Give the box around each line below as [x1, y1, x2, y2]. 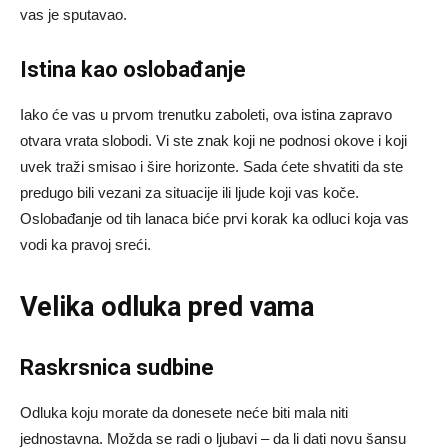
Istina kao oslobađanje [20, 56, 246, 82]
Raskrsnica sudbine [20, 354, 214, 380]
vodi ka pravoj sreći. [20, 235, 151, 253]
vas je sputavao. [20, 5, 127, 23]
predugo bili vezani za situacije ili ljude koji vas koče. [20, 183, 359, 201]
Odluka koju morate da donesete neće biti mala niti [20, 403, 348, 421]
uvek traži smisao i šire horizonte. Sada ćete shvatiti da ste [20, 157, 403, 175]
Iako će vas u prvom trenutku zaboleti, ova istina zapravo [20, 105, 392, 123]
